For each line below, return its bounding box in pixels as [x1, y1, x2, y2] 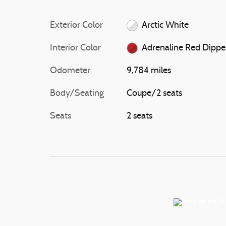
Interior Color [50, 43, 101, 53]
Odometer [50, 66, 90, 76]
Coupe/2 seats [126, 89, 182, 98]
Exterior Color [50, 21, 103, 30]
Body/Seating [50, 89, 104, 98]
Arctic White [142, 21, 189, 30]
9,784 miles [126, 66, 171, 76]
